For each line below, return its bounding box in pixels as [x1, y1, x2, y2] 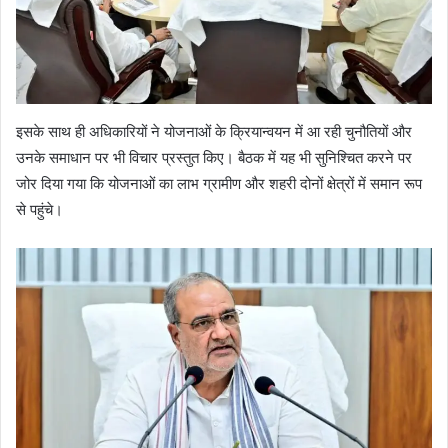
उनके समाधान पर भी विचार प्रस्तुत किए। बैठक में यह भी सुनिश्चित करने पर [16, 148, 412, 168]
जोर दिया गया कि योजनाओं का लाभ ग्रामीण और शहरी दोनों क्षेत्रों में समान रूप [16, 174, 422, 194]
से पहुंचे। [16, 200, 63, 220]
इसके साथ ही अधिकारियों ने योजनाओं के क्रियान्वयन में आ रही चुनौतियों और [16, 122, 412, 142]
